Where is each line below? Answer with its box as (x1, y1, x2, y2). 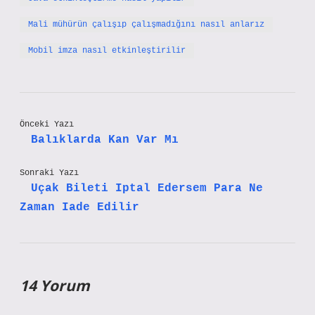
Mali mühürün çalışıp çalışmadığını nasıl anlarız (28, 20, 264, 30)
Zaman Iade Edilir (20, 201, 139, 214)
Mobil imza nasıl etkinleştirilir (28, 46, 186, 56)
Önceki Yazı (20, 120, 74, 129)
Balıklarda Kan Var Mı (31, 134, 179, 146)
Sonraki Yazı (20, 168, 79, 178)
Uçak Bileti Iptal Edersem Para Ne (31, 182, 263, 195)
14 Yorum (20, 276, 90, 295)
